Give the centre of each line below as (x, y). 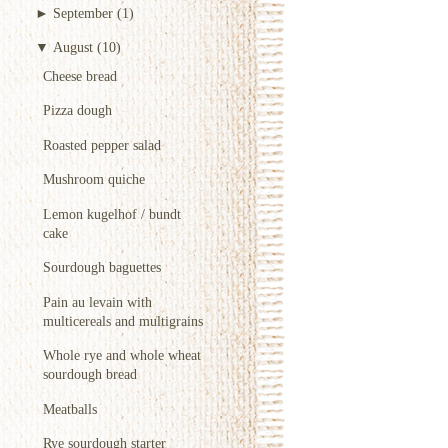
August (73, 47)
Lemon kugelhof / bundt (112, 213)
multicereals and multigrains (123, 320)
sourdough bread (90, 374)
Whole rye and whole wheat (122, 355)
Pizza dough (77, 110)
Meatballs (70, 408)
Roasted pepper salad (102, 144)
